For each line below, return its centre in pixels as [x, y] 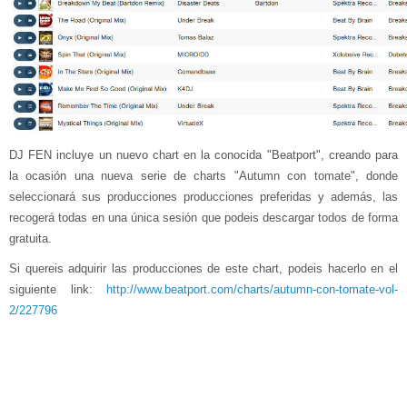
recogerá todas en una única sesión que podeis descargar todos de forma [203, 218]
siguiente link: [58, 290]
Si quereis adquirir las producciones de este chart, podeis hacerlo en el [203, 269]
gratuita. [30, 239]
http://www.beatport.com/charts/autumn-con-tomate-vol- [252, 290]
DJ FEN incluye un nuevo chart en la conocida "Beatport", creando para [203, 155]
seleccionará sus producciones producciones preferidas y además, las [203, 197]
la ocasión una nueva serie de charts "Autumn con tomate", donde [203, 176]
